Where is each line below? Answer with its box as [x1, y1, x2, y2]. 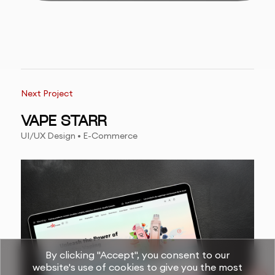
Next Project [20, 88, 73, 99]
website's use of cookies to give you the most [33, 261, 242, 273]
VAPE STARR [20, 115, 107, 130]
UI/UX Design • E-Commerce [20, 130, 137, 142]
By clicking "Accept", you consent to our [45, 249, 230, 261]
